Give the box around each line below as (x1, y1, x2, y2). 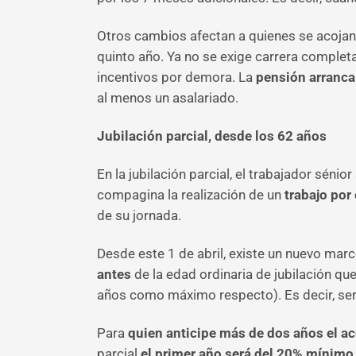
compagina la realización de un (97, 187, 281, 203)
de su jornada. (97, 207, 181, 223)
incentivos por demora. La (97, 69, 253, 85)
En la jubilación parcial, (97, 166, 232, 182)
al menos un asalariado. (97, 90, 238, 106)
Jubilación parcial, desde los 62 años (97, 128, 327, 144)
